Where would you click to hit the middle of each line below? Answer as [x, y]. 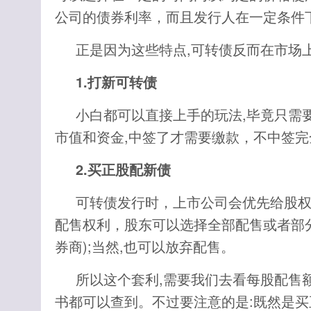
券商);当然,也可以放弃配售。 [145, 246]
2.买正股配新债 [123, 169]
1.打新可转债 [116, 82]
